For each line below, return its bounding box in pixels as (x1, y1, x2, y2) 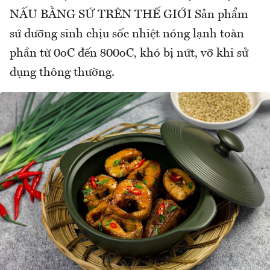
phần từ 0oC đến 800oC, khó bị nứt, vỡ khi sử (10, 48, 248, 60)
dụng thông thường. (10, 67, 118, 80)
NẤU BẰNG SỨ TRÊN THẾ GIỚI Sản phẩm (10, 9, 248, 22)
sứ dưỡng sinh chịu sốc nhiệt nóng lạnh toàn (10, 28, 244, 41)
